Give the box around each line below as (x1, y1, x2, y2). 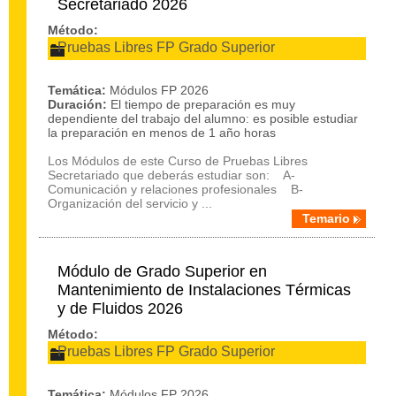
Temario (302, 211, 350, 225)
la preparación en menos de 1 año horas (48, 126, 276, 140)
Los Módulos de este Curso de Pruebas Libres (48, 154, 308, 168)
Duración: (48, 97, 107, 111)
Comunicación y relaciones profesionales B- (48, 182, 303, 196)
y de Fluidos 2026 (57, 300, 183, 317)
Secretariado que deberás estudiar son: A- (48, 168, 295, 182)
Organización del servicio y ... (48, 196, 212, 210)
